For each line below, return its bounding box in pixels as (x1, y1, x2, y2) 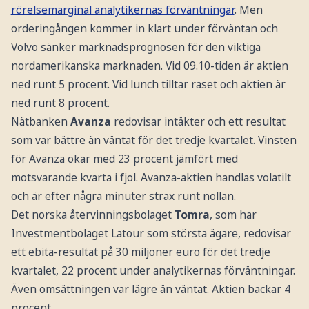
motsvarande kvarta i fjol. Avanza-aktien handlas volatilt (10, 170, 291, 186)
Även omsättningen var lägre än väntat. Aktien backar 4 (10, 281, 290, 297)
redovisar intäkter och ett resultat (110, 114, 286, 130)
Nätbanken (10, 114, 70, 130)
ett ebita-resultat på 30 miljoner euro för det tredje (10, 244, 270, 260)
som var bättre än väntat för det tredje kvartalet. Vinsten (10, 132, 297, 148)
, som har (209, 207, 257, 223)
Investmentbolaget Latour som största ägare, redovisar (10, 226, 291, 241)
